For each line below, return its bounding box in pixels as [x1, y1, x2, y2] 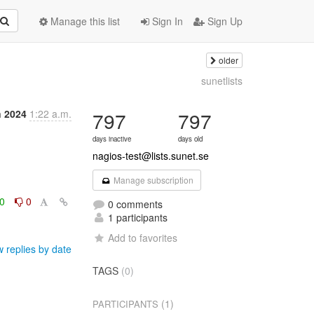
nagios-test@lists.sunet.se [93, 149, 210, 163]
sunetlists [200, 74, 243, 88]
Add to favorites [108, 231, 178, 245]
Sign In [149, 14, 183, 28]
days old [178, 134, 203, 144]
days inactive [93, 134, 132, 144]
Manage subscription [111, 174, 193, 186]
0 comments [105, 197, 163, 211]
